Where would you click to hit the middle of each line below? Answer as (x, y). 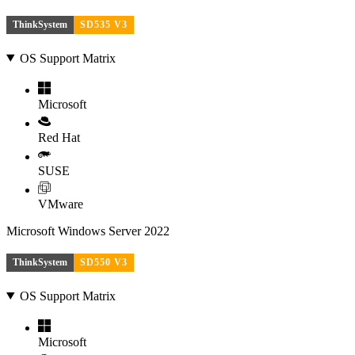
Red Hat (59, 137)
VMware (61, 204)
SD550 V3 (104, 263)
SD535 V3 (104, 24)
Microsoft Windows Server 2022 (88, 231)
